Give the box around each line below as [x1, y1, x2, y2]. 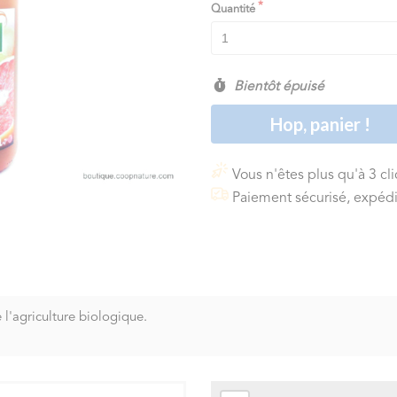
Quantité [211, 4, 255, 15]
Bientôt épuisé [230, 80, 324, 94]
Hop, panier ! [270, 113, 370, 135]
